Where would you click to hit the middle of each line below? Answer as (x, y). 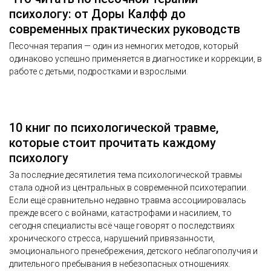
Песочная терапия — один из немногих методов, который (124, 46)
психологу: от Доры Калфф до (97, 14)
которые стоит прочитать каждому (113, 142)
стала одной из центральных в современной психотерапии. (129, 187)
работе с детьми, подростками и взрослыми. (99, 71)
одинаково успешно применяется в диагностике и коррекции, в (135, 58)
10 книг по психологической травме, (114, 127)
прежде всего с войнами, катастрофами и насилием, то (120, 213)
